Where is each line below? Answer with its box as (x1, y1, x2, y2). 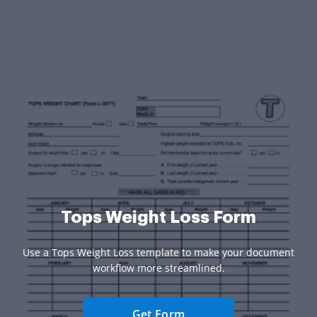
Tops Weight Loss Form (61, 208, 256, 226)
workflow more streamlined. (92, 260, 225, 275)
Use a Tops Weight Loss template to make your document (23, 245, 294, 259)
